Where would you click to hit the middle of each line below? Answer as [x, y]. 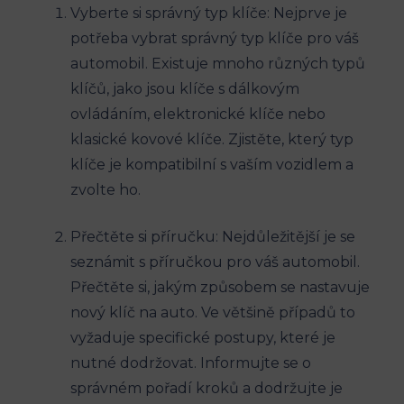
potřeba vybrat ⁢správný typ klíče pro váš [215, 39]
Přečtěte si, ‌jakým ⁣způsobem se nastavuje [220, 288]
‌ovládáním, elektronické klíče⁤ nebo [198, 115]
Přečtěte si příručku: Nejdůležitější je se [213, 237]
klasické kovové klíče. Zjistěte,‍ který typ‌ [212, 140]
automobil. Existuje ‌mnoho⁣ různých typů [218, 64]
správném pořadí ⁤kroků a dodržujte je [207, 389]
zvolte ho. [106, 190]
